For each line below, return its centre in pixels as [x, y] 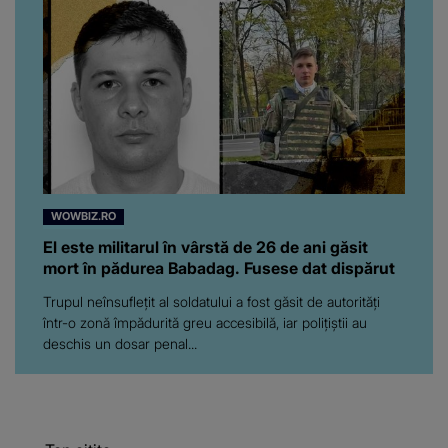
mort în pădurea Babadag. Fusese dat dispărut [219, 267]
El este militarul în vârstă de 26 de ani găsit [205, 246]
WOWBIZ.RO [83, 216]
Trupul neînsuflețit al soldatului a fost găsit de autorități [211, 301]
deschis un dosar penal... [120, 343]
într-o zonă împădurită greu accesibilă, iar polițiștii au [205, 322]
